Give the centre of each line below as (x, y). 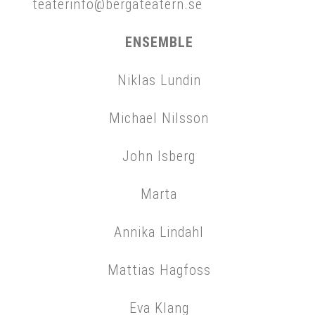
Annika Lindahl (159, 232)
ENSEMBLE (159, 42)
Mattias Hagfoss (159, 270)
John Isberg (159, 156)
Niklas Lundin (159, 80)
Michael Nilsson (159, 118)
